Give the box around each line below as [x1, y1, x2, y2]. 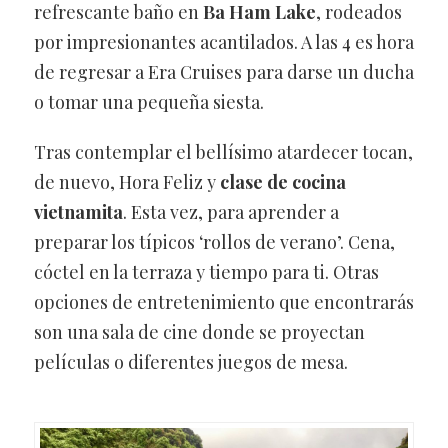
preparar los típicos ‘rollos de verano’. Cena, [33, 229, 395, 254]
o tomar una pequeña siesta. [33, 89, 264, 114]
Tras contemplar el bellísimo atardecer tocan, [33, 139, 413, 164]
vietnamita [33, 199, 123, 224]
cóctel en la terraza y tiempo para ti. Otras [33, 259, 379, 284]
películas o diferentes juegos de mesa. [33, 349, 348, 374]
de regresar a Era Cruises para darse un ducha [33, 59, 414, 84]
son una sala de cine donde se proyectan [33, 319, 365, 344]
